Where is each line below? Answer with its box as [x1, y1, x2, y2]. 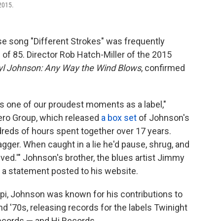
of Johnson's [137, 112, 189, 123]
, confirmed [141, 63, 185, 74]
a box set [101, 112, 137, 123]
